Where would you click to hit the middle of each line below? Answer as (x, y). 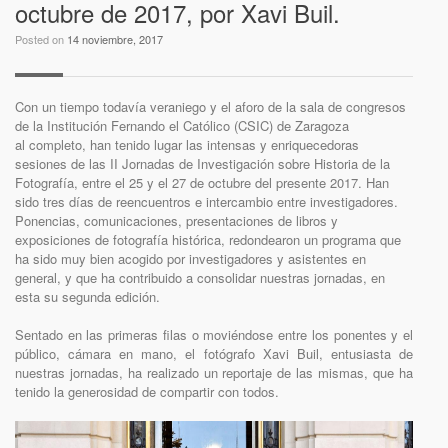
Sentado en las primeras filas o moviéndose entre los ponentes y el (214, 335)
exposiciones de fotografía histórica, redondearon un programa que (208, 239)
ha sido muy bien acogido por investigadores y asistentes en (190, 258)
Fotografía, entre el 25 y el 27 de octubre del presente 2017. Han (202, 182)
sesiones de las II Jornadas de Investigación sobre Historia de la (202, 163)
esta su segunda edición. (87, 296)
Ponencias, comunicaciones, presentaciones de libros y (176, 220)
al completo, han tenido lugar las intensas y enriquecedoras (187, 144)
